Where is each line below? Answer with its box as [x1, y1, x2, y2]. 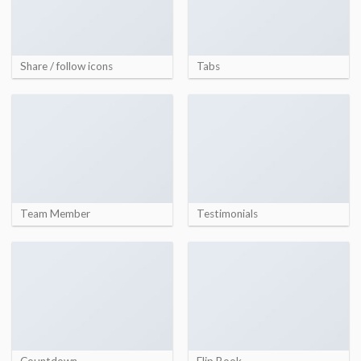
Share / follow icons [19, 59, 113, 73]
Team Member [19, 206, 90, 220]
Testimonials [196, 206, 258, 220]
